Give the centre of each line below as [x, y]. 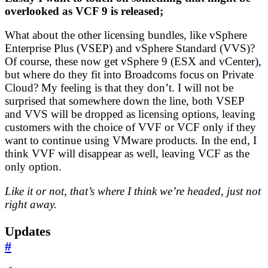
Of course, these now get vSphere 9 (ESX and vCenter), [133, 62]
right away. [31, 205]
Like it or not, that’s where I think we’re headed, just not [133, 191]
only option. [33, 167]
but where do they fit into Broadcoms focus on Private [129, 75]
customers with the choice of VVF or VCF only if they [130, 127]
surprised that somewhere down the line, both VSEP [124, 101]
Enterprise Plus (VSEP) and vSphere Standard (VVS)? [130, 48]
